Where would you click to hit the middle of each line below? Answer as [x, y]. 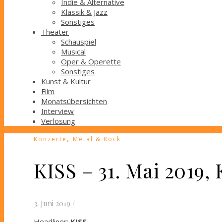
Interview [57, 111]
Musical [73, 52]
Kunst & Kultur [66, 82]
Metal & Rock [97, 139]
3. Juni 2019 [52, 203]
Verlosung [58, 121]
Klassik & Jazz [84, 12]
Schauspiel [79, 42]
